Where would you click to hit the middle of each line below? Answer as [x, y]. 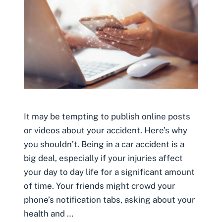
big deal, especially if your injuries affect [103, 158]
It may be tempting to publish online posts [107, 116]
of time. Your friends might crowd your [100, 186]
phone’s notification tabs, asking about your [110, 199]
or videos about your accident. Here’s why [106, 130]
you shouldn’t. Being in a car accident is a [104, 144]
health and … [49, 213]
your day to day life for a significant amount [109, 172]
